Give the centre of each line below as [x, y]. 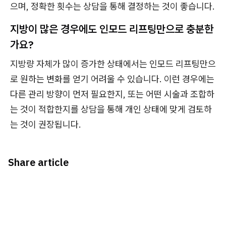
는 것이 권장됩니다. [46, 125]
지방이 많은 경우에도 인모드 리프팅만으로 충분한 [112, 29]
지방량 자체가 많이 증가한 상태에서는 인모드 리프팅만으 [113, 64]
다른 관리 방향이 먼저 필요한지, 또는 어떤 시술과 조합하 [112, 94]
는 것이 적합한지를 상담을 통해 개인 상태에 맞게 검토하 [111, 109]
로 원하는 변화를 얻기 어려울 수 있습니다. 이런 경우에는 [112, 79]
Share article [38, 162]
